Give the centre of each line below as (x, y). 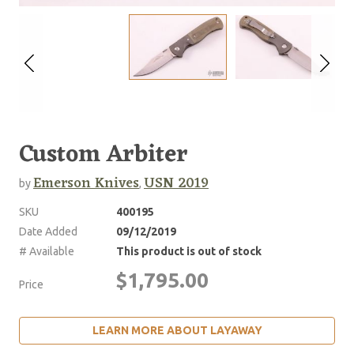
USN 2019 (176, 183)
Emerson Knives (86, 183)
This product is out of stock (189, 251)
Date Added (48, 231)
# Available (47, 251)
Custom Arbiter (104, 155)
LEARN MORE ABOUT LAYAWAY (177, 330)
